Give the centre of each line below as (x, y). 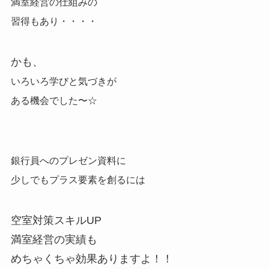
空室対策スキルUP (56, 220)
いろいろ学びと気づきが (63, 81)
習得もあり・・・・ (54, 22)
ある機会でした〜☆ (54, 100)
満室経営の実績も (54, 239)
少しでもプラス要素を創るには (78, 180)
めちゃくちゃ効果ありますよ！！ (92, 258)
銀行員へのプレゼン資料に (68, 160)
